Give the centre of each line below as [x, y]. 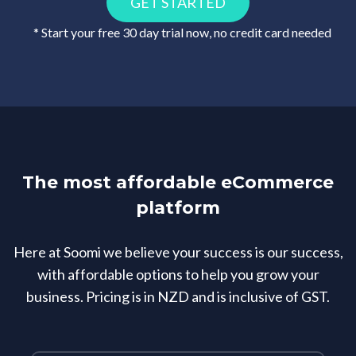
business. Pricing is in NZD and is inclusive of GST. [178, 297]
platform [178, 208]
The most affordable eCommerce [178, 183]
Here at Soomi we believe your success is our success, [178, 252]
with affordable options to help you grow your [178, 275]
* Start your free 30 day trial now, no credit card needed [182, 33]
